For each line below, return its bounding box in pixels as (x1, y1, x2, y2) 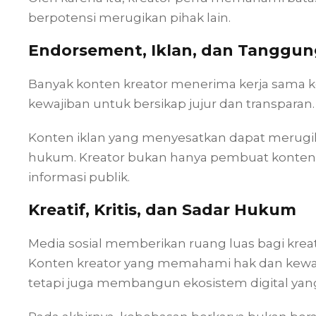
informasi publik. (28, 169, 130, 184)
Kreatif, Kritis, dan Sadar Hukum (28, 200, 296, 219)
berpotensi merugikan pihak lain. (28, 10, 231, 25)
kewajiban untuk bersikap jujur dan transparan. (28, 96, 315, 111)
